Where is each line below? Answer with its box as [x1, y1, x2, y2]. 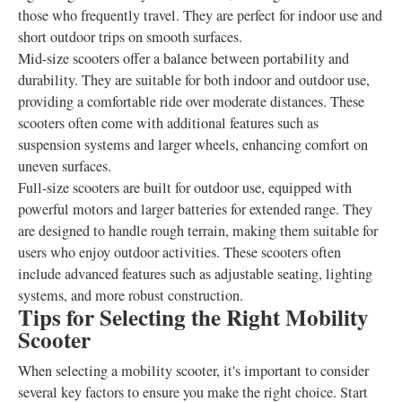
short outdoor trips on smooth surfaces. [18, 27, 242, 47]
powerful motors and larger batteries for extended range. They [18, 199, 372, 219]
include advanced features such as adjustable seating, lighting [18, 264, 372, 284]
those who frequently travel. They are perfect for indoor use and [18, 5, 382, 25]
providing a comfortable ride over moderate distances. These [18, 92, 364, 111]
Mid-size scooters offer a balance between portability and [18, 48, 349, 68]
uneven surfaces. [18, 156, 111, 176]
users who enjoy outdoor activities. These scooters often [18, 242, 341, 262]
